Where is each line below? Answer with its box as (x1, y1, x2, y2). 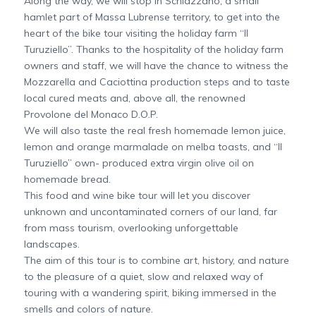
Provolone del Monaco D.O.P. (23, 108, 158, 121)
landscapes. (23, 238, 80, 251)
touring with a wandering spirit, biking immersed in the (23, 286, 276, 300)
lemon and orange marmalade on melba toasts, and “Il (23, 140, 282, 154)
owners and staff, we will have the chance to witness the (23, 59, 288, 73)
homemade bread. (23, 173, 111, 186)
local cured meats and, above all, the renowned (23, 92, 245, 105)
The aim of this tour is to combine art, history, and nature (23, 254, 289, 267)
